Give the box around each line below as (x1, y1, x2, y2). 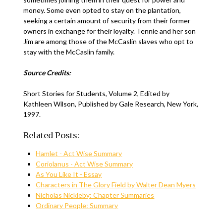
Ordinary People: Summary (36, 201, 118, 210)
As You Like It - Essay (36, 170, 102, 178)
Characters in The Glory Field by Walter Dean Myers (36, 180, 196, 189)
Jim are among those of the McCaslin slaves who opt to (23, 37, 194, 46)
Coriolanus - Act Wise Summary (36, 160, 133, 168)
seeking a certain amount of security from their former (23, 16, 191, 25)
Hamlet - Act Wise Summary (36, 149, 122, 158)
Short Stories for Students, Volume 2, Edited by (23, 89, 170, 98)
